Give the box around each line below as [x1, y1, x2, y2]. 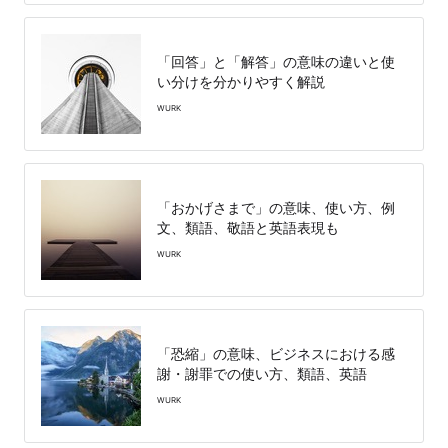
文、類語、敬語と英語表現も [157, 218, 339, 236]
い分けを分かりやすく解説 [157, 72, 325, 90]
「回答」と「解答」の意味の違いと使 [157, 52, 395, 70]
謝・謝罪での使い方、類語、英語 [157, 364, 367, 382]
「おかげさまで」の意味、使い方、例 [157, 198, 395, 216]
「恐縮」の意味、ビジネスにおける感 [157, 344, 395, 362]
